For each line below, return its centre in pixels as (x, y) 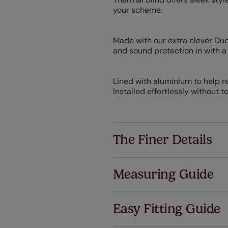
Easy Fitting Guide (167, 209)
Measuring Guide (163, 174)
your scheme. (138, 10)
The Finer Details (163, 140)
